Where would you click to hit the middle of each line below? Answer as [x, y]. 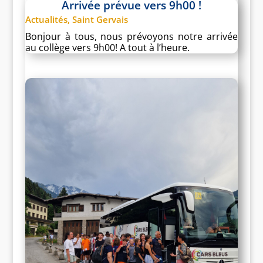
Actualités [46, 20]
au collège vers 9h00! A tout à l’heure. [107, 48]
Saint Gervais [100, 20]
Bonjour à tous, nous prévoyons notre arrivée [131, 37]
